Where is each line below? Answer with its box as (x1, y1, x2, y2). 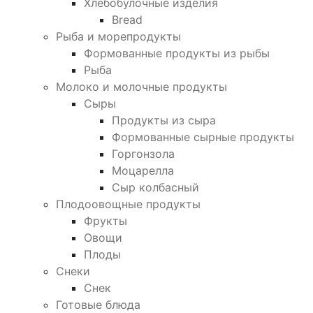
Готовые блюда (56, 297, 140, 312)
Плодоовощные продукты (56, 196, 201, 211)
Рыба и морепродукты (56, 29, 181, 43)
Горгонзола (112, 146, 175, 161)
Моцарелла (112, 163, 174, 177)
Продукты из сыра (112, 112, 216, 127)
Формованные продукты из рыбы (84, 45, 270, 60)
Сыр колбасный (112, 180, 199, 194)
